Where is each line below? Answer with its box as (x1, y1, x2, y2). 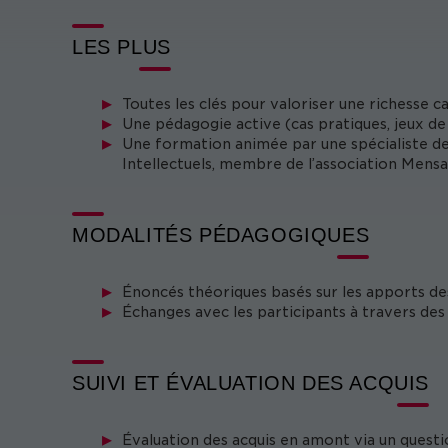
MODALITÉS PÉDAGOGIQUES (72, 224, 370, 246)
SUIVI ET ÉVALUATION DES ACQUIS (72, 372, 429, 394)
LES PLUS (72, 36, 171, 58)
